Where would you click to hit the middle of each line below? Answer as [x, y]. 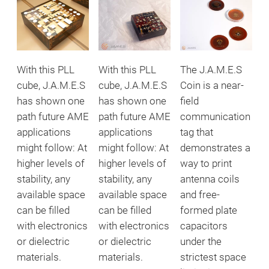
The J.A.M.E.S [211, 70]
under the [201, 241]
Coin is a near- [212, 85]
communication [215, 116]
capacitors [204, 226]
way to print [206, 163]
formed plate [208, 210]
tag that [196, 132]
